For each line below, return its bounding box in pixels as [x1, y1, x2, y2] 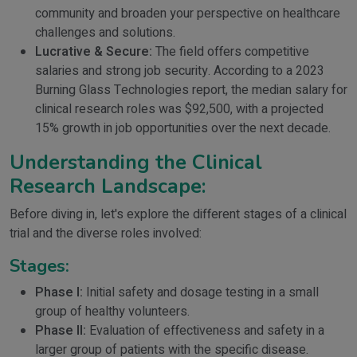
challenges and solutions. [35, 23, 175, 42]
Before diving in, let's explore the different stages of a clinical [10, 205, 347, 224]
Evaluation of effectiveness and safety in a [86, 321, 324, 340]
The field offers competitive [152, 42, 309, 61]
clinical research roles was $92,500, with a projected [35, 100, 324, 119]
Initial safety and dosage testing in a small [83, 283, 319, 302]
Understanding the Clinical [10, 148, 262, 176]
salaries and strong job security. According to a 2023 [35, 61, 324, 80]
